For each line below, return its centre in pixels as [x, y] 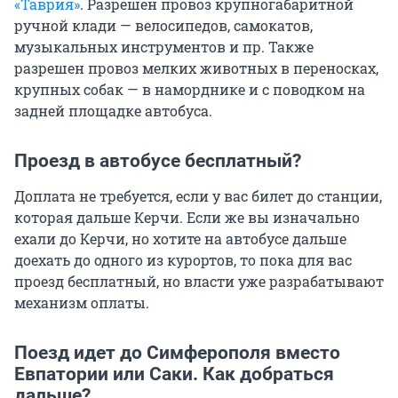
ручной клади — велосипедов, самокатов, [163, 26]
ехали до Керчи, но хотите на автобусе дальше [180, 239]
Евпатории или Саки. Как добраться [174, 374]
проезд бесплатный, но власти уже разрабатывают [199, 282]
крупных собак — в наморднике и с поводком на [190, 90]
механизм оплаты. [82, 303]
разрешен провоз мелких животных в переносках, [196, 68]
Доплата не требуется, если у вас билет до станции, [198, 196]
